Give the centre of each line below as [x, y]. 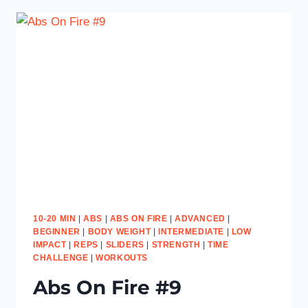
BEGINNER [57, 232]
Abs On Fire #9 [107, 287]
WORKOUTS [122, 258]
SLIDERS [125, 245]
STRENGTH [176, 245]
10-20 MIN [55, 219]
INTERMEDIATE [191, 232]
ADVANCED [200, 219]
